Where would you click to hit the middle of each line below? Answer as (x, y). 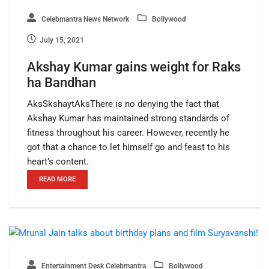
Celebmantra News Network (84, 20)
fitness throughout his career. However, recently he (128, 133)
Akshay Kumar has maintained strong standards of (128, 119)
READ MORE (57, 180)
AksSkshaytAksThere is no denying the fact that (123, 104)
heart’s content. (58, 162)
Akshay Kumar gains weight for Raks (134, 67)
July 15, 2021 (62, 41)
